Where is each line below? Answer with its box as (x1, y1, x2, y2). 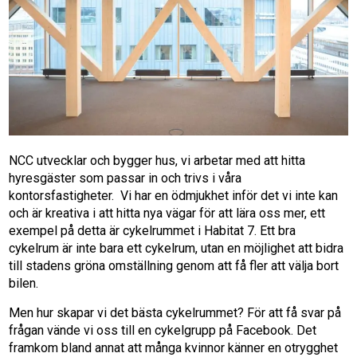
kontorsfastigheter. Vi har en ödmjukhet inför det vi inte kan (9, 187, 339, 203)
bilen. (9, 275, 39, 291)
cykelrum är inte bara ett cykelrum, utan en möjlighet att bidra (9, 240, 344, 256)
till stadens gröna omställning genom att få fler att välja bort (9, 257, 339, 273)
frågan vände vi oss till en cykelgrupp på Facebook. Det (9, 322, 317, 338)
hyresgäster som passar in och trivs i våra (9, 170, 242, 186)
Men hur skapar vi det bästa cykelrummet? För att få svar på (9, 304, 342, 320)
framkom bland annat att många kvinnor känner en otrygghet (9, 339, 339, 355)
